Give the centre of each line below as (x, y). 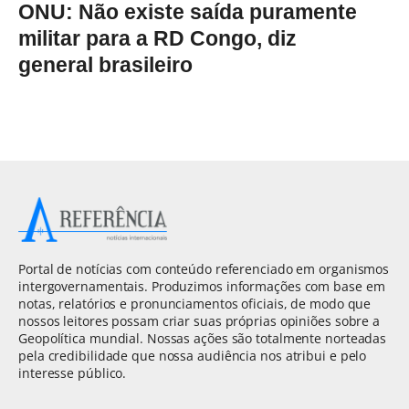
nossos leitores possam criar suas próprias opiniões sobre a (199, 320)
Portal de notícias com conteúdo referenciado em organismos (204, 268)
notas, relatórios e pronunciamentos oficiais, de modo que (195, 303)
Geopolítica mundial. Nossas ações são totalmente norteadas (203, 338)
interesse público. (73, 372)
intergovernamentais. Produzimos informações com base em (202, 286)
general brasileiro (105, 65)
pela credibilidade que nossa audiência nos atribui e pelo (193, 355)
